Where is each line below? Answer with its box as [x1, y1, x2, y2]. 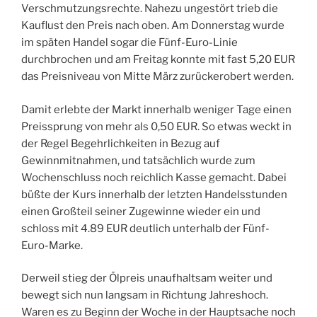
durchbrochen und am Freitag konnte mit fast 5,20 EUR [21, 53, 295, 67]
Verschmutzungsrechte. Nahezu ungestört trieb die [21, 2, 278, 16]
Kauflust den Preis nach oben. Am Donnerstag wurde [21, 19, 284, 33]
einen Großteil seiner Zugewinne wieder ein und [21, 204, 260, 218]
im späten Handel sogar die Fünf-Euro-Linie [21, 36, 238, 50]
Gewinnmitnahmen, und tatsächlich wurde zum [21, 154, 255, 167]
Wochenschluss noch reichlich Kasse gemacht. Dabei [21, 171, 287, 184]
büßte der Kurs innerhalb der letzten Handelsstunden [21, 188, 287, 201]
